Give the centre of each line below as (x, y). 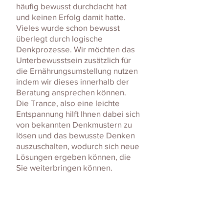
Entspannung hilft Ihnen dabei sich (78, 114)
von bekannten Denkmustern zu (74, 125)
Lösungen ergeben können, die (74, 157)
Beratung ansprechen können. (71, 92)
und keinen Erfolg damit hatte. (71, 17)
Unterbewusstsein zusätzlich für (74, 60)
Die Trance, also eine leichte (68, 103)
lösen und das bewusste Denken (76, 135)
